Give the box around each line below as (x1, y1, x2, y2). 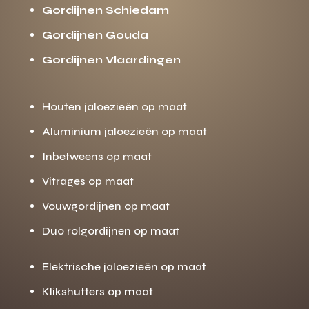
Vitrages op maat (41, 174, 134, 188)
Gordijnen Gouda (41, 28, 148, 41)
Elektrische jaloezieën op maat (41, 259, 206, 273)
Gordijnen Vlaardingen (41, 52, 181, 66)
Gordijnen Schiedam (41, 3, 169, 17)
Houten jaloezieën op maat (41, 99, 187, 113)
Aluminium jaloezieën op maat (41, 124, 207, 138)
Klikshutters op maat (41, 284, 153, 298)
